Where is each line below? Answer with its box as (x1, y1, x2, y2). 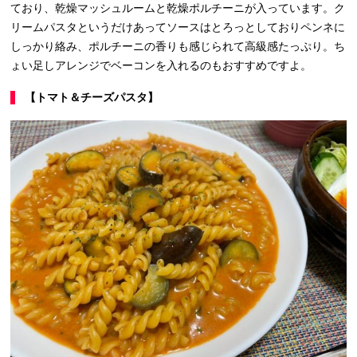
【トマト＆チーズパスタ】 (25, 91, 159, 104)
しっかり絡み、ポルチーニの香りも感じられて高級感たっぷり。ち (10, 40, 345, 53)
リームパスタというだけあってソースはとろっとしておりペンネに (10, 21, 345, 34)
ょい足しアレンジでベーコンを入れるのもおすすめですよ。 (10, 59, 312, 73)
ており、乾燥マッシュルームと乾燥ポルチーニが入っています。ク (10, 2, 345, 15)
